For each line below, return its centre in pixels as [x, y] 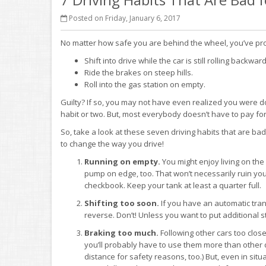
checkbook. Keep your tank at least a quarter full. [173, 185]
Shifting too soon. [122, 203]
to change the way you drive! [112, 144]
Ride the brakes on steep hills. [139, 72]
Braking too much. [121, 233]
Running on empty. [122, 161]
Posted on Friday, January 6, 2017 [124, 18]
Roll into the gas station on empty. [145, 84]
